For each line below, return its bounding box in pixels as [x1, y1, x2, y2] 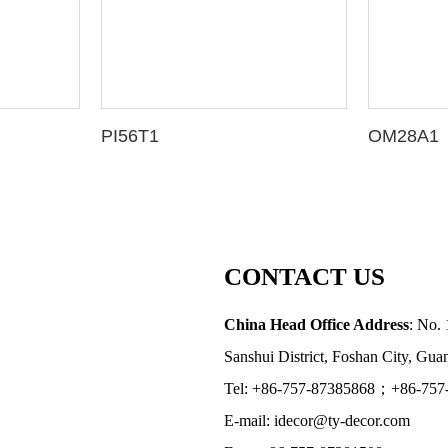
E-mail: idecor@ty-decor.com [224, 411, 410, 429]
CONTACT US [224, 262, 385, 290]
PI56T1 [101, 125, 160, 146]
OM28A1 [368, 125, 440, 146]
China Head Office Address [224, 315, 409, 333]
